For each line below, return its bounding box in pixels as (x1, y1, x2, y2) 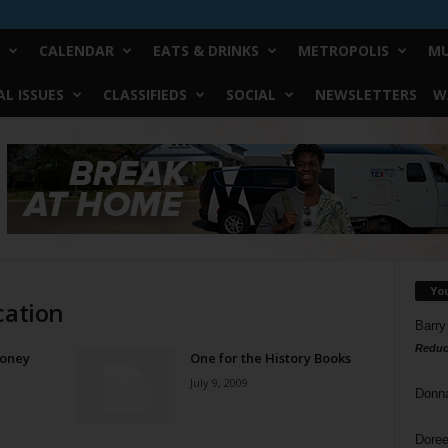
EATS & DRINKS (152, 41, 259, 60)
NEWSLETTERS (314, 85, 417, 104)
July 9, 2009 (189, 375, 248, 390)
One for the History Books (189, 349, 351, 367)
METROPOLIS (297, 41, 389, 60)
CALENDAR (38, 41, 114, 60)
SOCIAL (225, 85, 276, 104)
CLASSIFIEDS (102, 85, 187, 104)
